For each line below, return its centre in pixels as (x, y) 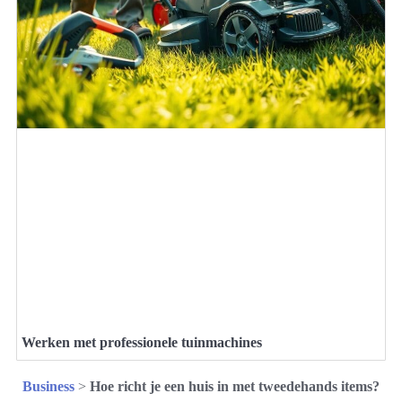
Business (48, 386)
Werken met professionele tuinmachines (142, 342)
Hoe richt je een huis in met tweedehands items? (235, 386)
